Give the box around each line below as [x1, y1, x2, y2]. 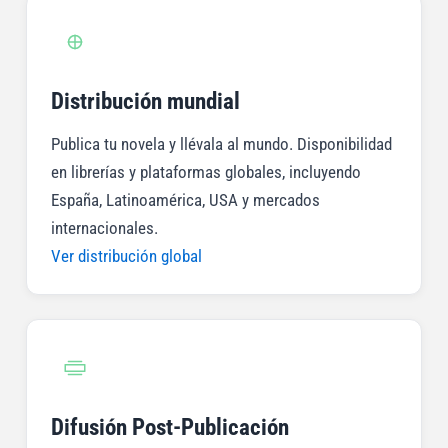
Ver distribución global [50, 246, 202, 267]
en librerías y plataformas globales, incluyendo [50, 162, 361, 183]
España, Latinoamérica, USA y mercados [50, 190, 320, 211]
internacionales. [50, 218, 158, 239]
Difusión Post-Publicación [50, 413, 289, 442]
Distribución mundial [50, 87, 240, 116]
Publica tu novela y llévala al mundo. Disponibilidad [50, 134, 392, 155]
